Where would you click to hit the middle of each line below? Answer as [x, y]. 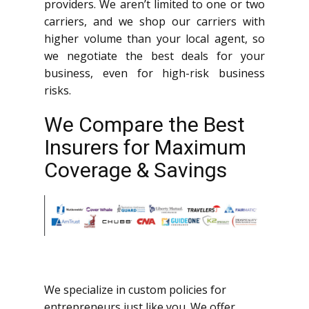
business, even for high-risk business [154, 73]
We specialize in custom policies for [135, 290]
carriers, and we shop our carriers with [154, 21]
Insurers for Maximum [145, 147]
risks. [58, 90]
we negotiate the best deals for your [154, 56]
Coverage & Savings [136, 170]
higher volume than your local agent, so [154, 38]
